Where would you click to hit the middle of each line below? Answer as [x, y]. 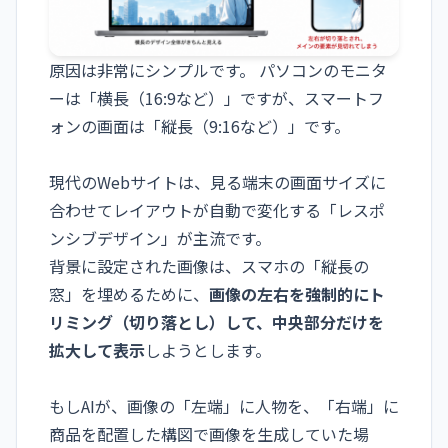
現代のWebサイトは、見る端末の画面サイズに [217, 182]
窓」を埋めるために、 [129, 294]
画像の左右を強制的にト [297, 294]
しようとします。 [208, 350]
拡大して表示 [97, 350]
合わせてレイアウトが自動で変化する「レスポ [217, 210]
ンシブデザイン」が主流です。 [160, 238]
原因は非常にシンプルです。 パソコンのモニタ [218, 70]
